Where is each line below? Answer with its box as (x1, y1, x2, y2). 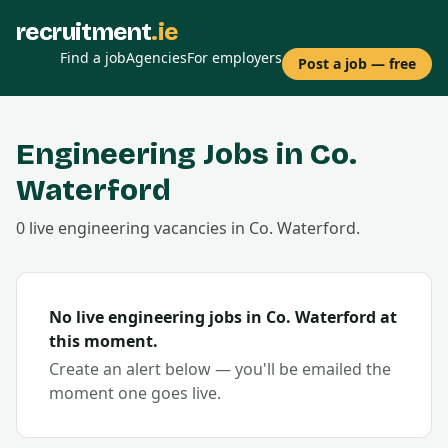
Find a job (60, 48, 126, 67)
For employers (187, 48, 282, 67)
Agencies (126, 48, 187, 67)
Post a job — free (298, 54, 416, 73)
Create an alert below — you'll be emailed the (49, 358, 391, 380)
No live (49, 306, 108, 328)
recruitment (16, 18, 152, 46)
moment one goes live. (49, 382, 221, 404)
